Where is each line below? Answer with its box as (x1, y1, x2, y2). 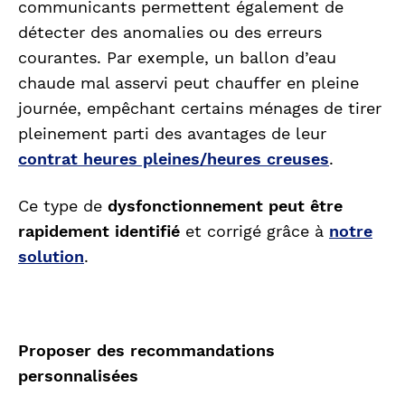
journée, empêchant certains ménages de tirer (18, 99, 381, 118)
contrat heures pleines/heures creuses (18, 149, 329, 169)
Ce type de (18, 196, 108, 216)
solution (18, 247, 84, 267)
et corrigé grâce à (180, 221, 329, 241)
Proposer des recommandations (18, 341, 275, 361)
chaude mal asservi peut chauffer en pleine (18, 73, 359, 93)
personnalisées (18, 366, 138, 386)
